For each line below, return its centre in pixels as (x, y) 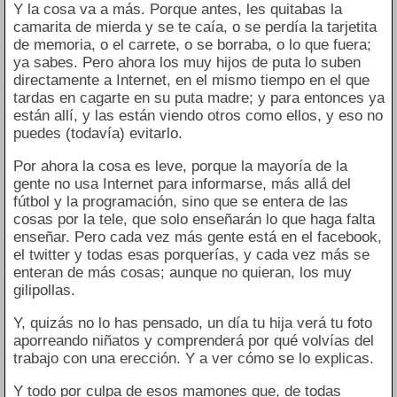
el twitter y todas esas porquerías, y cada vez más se (191, 255)
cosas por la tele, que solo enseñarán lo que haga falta (194, 220)
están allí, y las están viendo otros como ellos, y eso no (198, 116)
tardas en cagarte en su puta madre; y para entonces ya (198, 98)
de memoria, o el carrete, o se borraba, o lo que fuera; (192, 45)
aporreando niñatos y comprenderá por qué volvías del (193, 341)
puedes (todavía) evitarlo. (97, 134)
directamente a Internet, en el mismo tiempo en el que (191, 81)
